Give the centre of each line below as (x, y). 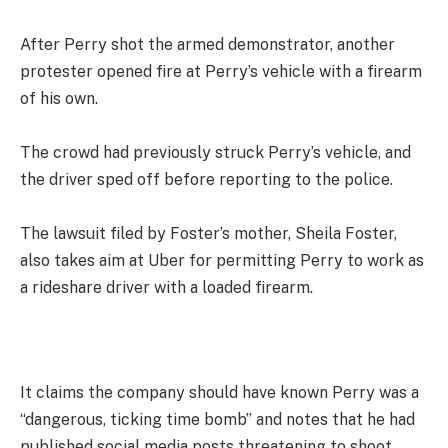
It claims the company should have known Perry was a (219, 393)
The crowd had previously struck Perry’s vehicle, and (215, 152)
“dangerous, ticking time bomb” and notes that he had (217, 420)
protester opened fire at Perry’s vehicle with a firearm (221, 71)
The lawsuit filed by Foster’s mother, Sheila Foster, (208, 233)
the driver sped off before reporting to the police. (206, 179)
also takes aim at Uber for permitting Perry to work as (222, 260)
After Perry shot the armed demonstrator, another (207, 44)
